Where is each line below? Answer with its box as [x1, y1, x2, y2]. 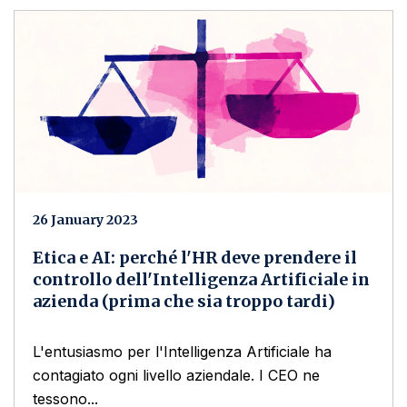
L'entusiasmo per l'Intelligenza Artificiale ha [33, 342, 332, 362]
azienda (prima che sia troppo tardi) [33, 291, 335, 313]
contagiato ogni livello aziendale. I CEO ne [33, 366, 320, 385]
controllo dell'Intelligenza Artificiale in [33, 269, 370, 291]
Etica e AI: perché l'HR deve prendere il [33, 247, 357, 269]
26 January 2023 [33, 212, 138, 229]
